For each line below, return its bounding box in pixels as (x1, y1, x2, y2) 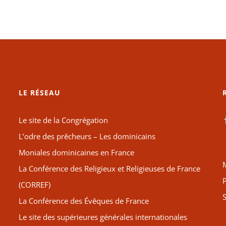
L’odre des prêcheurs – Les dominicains (19, 131, 156, 142)
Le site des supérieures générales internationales (19, 212, 188, 222)
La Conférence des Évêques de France (19, 196, 149, 206)
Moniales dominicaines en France (19, 147, 135, 158)
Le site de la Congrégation (19, 115, 108, 126)
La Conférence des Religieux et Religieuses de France (19, 163, 201, 174)
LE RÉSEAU (19, 88, 61, 98)
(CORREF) (19, 180, 51, 190)
